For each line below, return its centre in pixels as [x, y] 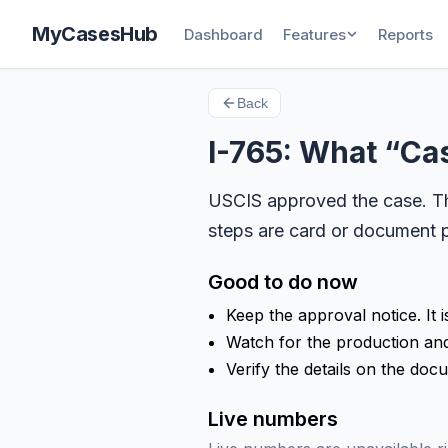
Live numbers [273, 419]
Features [314, 34]
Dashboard [223, 34]
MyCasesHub [95, 34]
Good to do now [283, 282]
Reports [405, 34]
